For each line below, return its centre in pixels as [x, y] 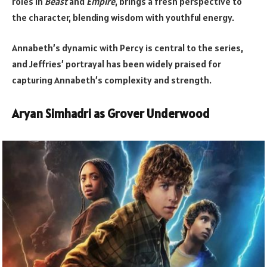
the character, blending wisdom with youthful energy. [123, 17]
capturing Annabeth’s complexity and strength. [112, 80]
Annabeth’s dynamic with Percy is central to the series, [128, 48]
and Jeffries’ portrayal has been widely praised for [117, 64]
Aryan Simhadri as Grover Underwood [111, 114]
